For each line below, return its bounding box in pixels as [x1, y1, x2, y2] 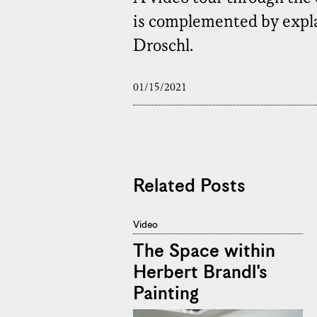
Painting [133, 283, 199, 306]
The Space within [133, 241, 275, 263]
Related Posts [133, 175, 246, 198]
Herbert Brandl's [133, 262, 267, 284]
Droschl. [133, 37, 193, 57]
